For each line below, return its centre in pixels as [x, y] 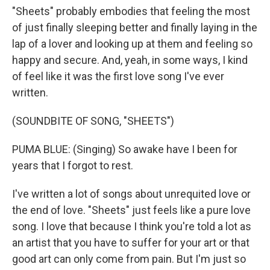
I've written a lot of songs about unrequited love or [131, 194]
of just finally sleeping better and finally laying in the [135, 27]
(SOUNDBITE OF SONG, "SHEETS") [93, 121]
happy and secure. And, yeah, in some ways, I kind [130, 60]
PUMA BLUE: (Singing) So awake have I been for [125, 149]
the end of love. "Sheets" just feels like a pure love [131, 210]
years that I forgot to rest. [73, 165]
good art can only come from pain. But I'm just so [129, 259]
